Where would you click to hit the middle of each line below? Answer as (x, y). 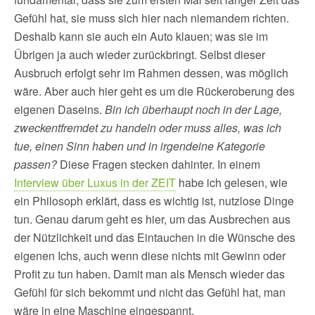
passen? (36, 164)
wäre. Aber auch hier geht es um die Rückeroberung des (154, 91)
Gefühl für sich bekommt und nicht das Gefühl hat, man (150, 292)
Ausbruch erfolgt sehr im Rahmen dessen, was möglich (151, 73)
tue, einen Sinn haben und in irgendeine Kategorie (140, 146)
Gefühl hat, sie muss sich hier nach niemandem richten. (152, 18)
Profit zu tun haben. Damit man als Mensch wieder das (149, 274)
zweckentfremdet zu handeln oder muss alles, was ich (148, 128)
